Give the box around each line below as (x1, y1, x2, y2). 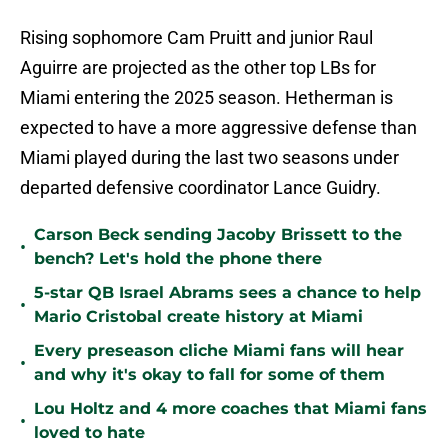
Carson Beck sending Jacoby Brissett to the (34, 225, 402, 245)
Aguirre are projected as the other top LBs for (20, 57, 376, 79)
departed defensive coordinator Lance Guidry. (20, 177, 381, 199)
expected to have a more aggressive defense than (20, 117, 417, 139)
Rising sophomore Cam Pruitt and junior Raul (20, 27, 373, 49)
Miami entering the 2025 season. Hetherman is (20, 87, 393, 109)
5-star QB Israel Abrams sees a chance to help (34, 283, 421, 303)
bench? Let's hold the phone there (34, 249, 322, 269)
